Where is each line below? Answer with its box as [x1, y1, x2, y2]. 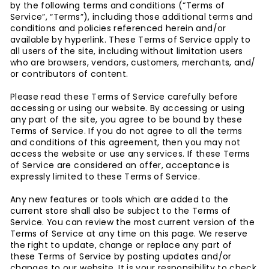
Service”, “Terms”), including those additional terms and [10, 11, 253, 23]
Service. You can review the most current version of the [10, 217, 255, 228]
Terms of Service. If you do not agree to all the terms [10, 125, 243, 137]
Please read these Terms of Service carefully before [10, 91, 238, 103]
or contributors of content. [10, 68, 128, 80]
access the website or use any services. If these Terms [10, 148, 250, 160]
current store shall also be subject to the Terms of [10, 205, 231, 217]
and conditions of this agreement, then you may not [10, 137, 241, 148]
